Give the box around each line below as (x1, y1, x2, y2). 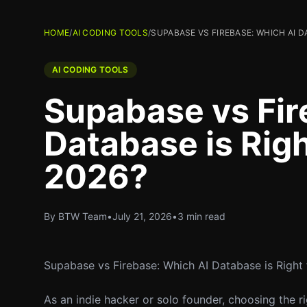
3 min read (177, 210, 225, 222)
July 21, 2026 (112, 210, 172, 222)
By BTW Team (44, 210, 107, 222)
